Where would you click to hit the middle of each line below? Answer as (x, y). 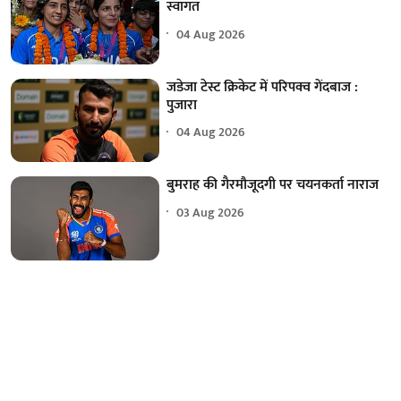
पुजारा (182, 105)
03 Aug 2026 (211, 212)
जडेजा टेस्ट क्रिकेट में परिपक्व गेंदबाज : (263, 87)
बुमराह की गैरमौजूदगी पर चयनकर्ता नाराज (273, 185)
